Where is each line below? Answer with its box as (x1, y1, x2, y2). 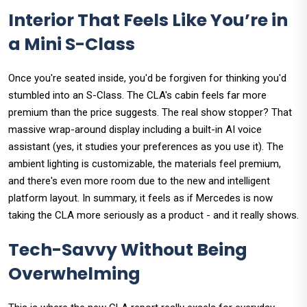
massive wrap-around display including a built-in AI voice (8, 123, 262, 136)
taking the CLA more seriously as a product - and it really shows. (8, 209, 299, 222)
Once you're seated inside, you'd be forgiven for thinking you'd (8, 72, 286, 85)
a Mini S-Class (8, 32, 135, 57)
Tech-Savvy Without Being (8, 238, 247, 262)
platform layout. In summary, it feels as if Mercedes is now (8, 192, 273, 205)
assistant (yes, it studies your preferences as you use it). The (8, 140, 284, 153)
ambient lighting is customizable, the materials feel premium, (8, 158, 281, 171)
